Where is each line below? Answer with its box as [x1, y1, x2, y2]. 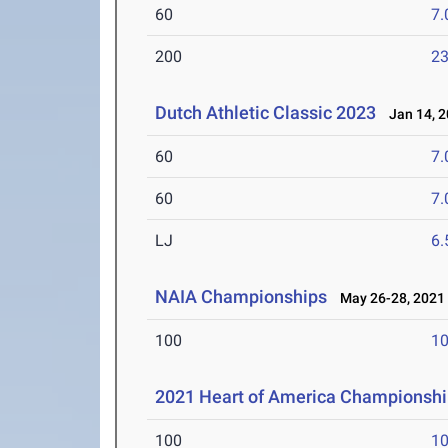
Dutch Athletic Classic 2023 [155, 102, 377, 124]
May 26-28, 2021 [331, 290, 446, 307]
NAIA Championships [155, 286, 328, 308]
